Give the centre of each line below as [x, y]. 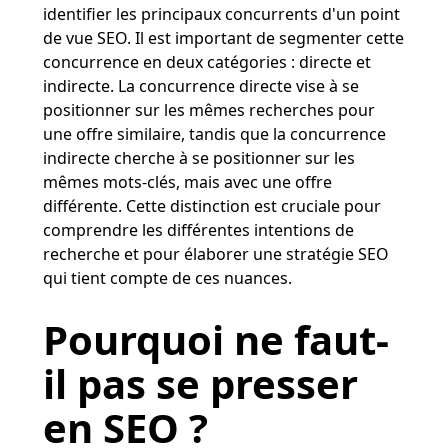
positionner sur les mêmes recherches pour [208, 109]
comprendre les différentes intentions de [198, 229]
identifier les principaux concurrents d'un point [221, 13]
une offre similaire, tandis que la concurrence [214, 133]
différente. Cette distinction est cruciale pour [211, 205]
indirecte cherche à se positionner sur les [198, 157]
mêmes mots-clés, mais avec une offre [187, 181]
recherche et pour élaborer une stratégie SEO [215, 253]
